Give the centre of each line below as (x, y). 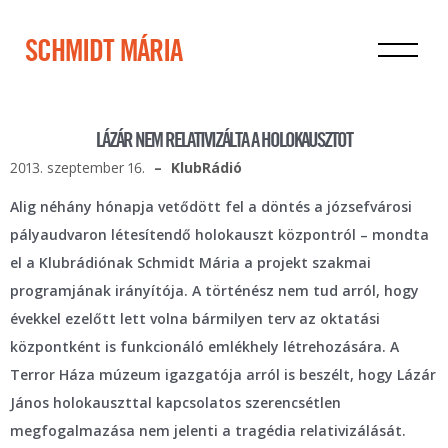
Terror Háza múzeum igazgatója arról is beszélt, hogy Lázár (223, 374)
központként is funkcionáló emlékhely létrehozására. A (204, 346)
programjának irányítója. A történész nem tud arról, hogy (214, 290)
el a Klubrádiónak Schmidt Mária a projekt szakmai (190, 262)
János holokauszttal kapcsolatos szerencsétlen (175, 402)
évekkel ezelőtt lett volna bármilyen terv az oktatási (195, 318)
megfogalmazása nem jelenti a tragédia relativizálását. (208, 430)
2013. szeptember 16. (77, 167)
